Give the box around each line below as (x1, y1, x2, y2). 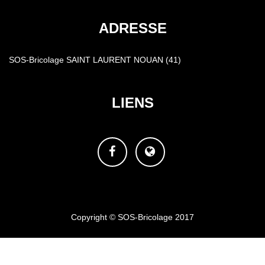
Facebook (104, 144, 156, 157)
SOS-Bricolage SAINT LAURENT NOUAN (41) (9, 54, 181, 64)
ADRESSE (98, 20, 167, 36)
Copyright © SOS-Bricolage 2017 (71, 212, 194, 222)
